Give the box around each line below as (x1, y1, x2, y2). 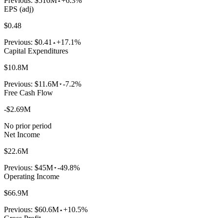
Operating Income (4, 172, 59, 181)
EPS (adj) (4, 4, 34, 13)
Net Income (4, 130, 40, 139)
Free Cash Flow (4, 88, 53, 97)
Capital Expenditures (4, 46, 68, 55)
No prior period (4, 121, 52, 130)
